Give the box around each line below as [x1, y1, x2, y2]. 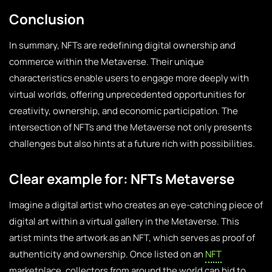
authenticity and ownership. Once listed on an [9, 248, 205, 260]
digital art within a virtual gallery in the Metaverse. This [9, 215, 239, 228]
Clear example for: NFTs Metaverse [9, 169, 234, 188]
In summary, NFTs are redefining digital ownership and [9, 39, 236, 52]
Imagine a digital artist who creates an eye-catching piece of [9, 199, 263, 211]
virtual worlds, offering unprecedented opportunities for [9, 88, 245, 101]
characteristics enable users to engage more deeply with [9, 72, 249, 84]
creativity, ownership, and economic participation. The [9, 104, 238, 117]
